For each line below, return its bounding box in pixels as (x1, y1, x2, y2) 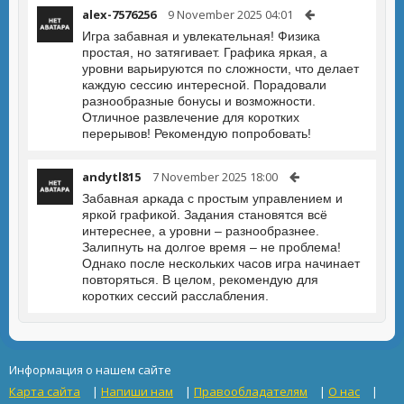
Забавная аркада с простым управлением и (82, 191, 343, 206)
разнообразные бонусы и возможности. (82, 94, 316, 108)
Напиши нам (101, 383, 173, 399)
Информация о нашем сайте (9, 362, 171, 378)
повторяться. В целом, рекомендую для (82, 272, 318, 287)
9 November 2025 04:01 (168, 6, 293, 23)
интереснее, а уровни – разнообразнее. (82, 224, 319, 238)
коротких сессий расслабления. (82, 289, 269, 303)
